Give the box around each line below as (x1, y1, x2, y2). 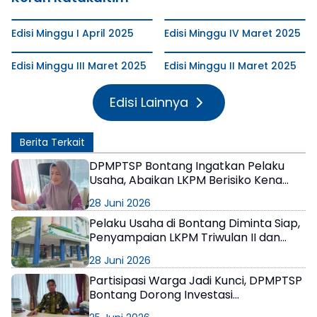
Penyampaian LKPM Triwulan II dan (89, 229, 280, 246)
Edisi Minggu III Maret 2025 (11, 58, 146, 73)
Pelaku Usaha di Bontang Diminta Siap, (89, 214, 300, 231)
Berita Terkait (20, 134, 85, 149)
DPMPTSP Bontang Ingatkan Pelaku (89, 157, 284, 174)
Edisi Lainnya (109, 93, 188, 111)
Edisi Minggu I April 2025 (11, 25, 134, 40)
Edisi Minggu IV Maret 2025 (164, 25, 301, 40)
